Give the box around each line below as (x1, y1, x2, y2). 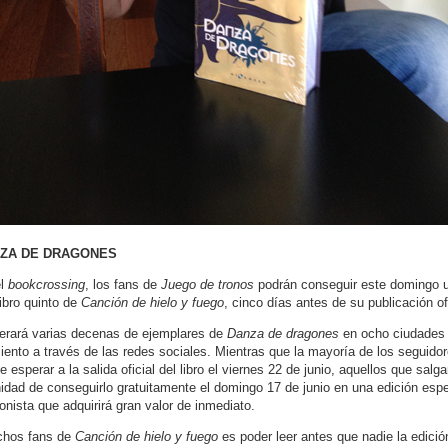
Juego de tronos (160, 277, 258, 292)
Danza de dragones (226, 326, 339, 341)
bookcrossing (7, 277, 85, 292)
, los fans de (84, 277, 161, 292)
